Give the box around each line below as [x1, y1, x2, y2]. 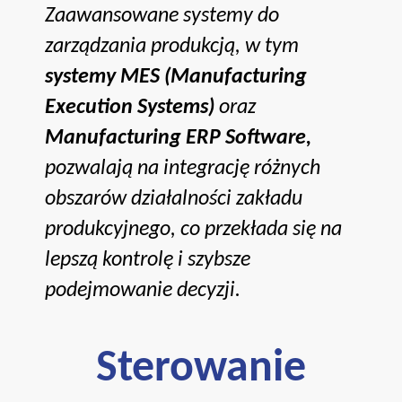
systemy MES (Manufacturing [45, 66, 307, 88]
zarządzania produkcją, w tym [45, 35, 299, 57]
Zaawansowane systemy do [45, 4, 279, 27]
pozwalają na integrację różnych [45, 157, 320, 179]
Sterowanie [96, 345, 306, 392]
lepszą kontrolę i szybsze [45, 249, 250, 271]
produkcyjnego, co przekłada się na [45, 218, 342, 240]
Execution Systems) [45, 96, 214, 118]
